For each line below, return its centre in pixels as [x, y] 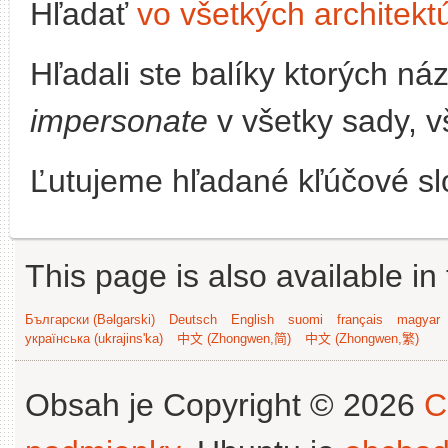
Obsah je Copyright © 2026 [224, 405]
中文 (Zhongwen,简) [234, 338]
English [252, 319]
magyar [418, 319]
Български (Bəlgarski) [90, 319]
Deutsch [193, 319]
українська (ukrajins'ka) [94, 338]
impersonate [119, 121]
